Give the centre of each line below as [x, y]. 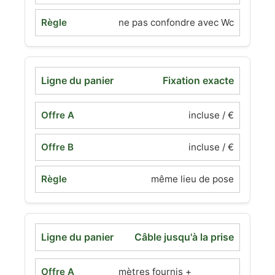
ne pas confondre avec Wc [176, 22]
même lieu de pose [192, 179]
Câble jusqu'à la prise [184, 237]
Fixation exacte [198, 80]
